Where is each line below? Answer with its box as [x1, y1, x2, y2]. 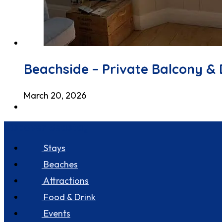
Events [41, 207, 70, 219]
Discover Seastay [4, 120, 89, 133]
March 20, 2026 [24, 89, 86, 101]
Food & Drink [41, 191, 96, 203]
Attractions [41, 174, 89, 186]
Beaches [41, 158, 78, 170]
